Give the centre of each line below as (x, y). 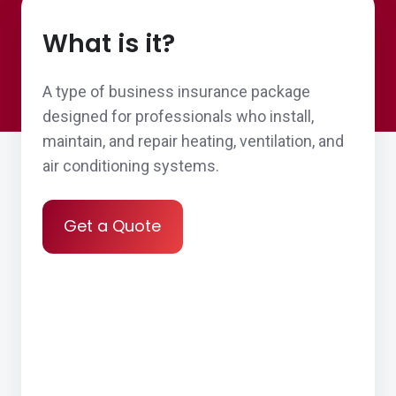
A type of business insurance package (176, 91)
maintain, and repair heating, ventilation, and (193, 141)
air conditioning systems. (131, 166)
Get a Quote (113, 226)
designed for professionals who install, (178, 116)
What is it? (109, 44)
